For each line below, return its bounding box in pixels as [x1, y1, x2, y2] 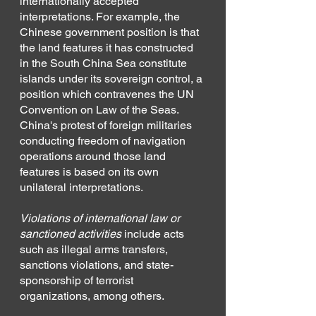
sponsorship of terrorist [20, 273, 136, 287]
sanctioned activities [20, 226, 121, 241]
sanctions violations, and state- [20, 257, 174, 272]
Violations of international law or [20, 211, 183, 225]
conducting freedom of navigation [20, 133, 188, 147]
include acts [121, 226, 187, 241]
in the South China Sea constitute [20, 56, 190, 70]
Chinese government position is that [20, 25, 202, 39]
